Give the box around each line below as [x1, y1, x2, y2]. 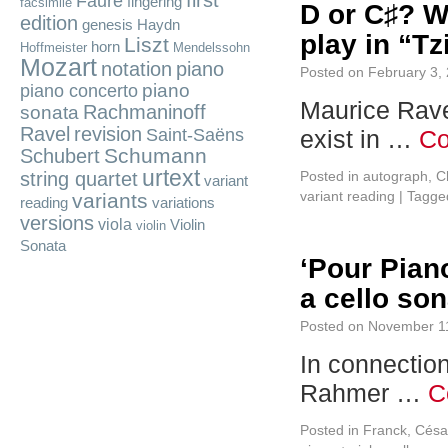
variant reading [300, 188, 395, 204]
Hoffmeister [20, 40, 87, 55]
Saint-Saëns [146, 125, 244, 145]
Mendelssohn [173, 40, 250, 55]
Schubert [20, 145, 100, 167]
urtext [142, 165, 200, 191]
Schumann [104, 144, 207, 168]
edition [20, 12, 78, 34]
